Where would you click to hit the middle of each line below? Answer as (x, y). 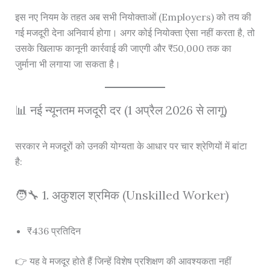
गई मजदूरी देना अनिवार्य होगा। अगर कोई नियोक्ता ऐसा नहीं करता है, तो (135, 32)
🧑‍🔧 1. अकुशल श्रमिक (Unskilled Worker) (122, 195)
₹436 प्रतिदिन (54, 231)
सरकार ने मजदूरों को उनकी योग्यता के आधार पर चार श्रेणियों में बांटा (131, 146)
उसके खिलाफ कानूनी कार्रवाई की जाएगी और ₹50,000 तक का (123, 48)
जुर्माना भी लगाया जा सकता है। (67, 64)
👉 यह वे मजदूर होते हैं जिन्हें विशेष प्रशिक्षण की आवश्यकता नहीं (123, 261)
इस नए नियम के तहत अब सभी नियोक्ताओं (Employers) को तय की (133, 17)
